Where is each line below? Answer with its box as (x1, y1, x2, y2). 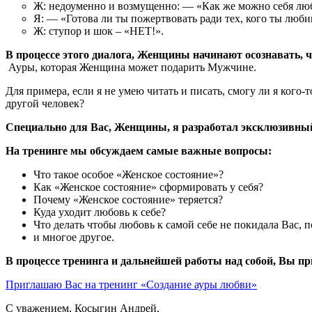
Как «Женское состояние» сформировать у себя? (33, 180, 263, 193)
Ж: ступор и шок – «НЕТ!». (33, 24, 164, 37)
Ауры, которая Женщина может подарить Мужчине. (6, 61, 256, 73)
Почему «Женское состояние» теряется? (33, 193, 223, 205)
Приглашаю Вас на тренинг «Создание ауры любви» (6, 278, 257, 290)
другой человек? (6, 97, 84, 109)
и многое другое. (33, 231, 114, 243)
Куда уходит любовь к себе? (33, 205, 166, 218)
